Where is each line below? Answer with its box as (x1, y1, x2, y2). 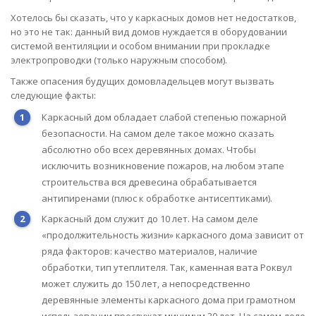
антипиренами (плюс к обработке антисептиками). (42, 192, 272, 205)
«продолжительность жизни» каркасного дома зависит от (42, 228, 304, 241)
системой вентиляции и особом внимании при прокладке (11, 39, 270, 52)
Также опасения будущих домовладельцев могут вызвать (11, 75, 274, 87)
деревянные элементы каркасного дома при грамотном (42, 293, 296, 306)
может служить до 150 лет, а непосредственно (42, 276, 250, 290)
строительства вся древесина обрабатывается (42, 176, 257, 188)
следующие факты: (11, 89, 96, 102)
